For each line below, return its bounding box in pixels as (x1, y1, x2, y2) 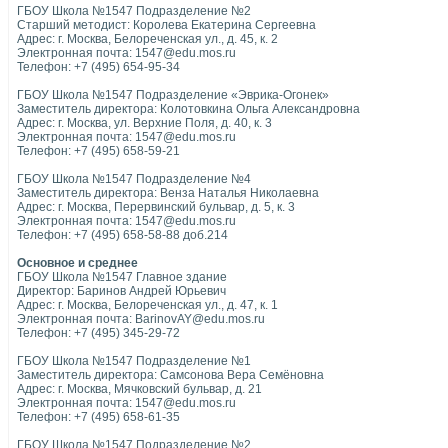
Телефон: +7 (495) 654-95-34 (17, 60, 180, 74)
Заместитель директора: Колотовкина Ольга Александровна (17, 102, 360, 116)
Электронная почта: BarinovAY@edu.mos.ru (17, 312, 265, 326)
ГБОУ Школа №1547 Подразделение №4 (17, 172, 251, 186)
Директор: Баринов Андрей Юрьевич (17, 284, 226, 298)
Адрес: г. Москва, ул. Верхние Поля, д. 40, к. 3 (17, 116, 272, 130)
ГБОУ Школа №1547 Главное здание (17, 270, 227, 284)
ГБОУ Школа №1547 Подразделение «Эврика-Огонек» (17, 88, 329, 102)
